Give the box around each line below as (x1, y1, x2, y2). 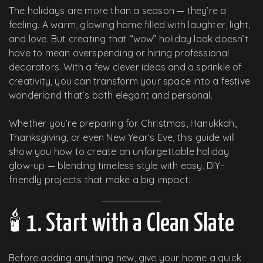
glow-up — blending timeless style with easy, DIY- (9, 159, 224, 171)
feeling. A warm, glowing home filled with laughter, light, (9, 18, 251, 31)
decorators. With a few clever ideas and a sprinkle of (9, 60, 242, 73)
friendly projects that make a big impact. (9, 173, 191, 186)
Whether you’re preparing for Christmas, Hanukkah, (9, 117, 237, 129)
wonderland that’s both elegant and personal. (9, 89, 213, 101)
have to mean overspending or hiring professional (9, 46, 230, 59)
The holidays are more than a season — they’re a (9, 4, 227, 16)
